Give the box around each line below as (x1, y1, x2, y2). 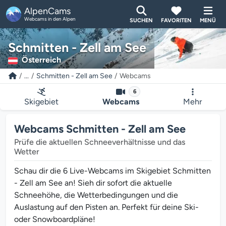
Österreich (22, 55, 61, 65)
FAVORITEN (161, 17, 192, 24)
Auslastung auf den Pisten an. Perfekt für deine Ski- (14, 202, 199, 212)
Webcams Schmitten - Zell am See (14, 122, 186, 135)
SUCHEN (130, 17, 153, 24)
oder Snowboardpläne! (14, 214, 95, 224)
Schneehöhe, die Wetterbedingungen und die (14, 190, 178, 200)
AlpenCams (24, 6, 71, 17)
